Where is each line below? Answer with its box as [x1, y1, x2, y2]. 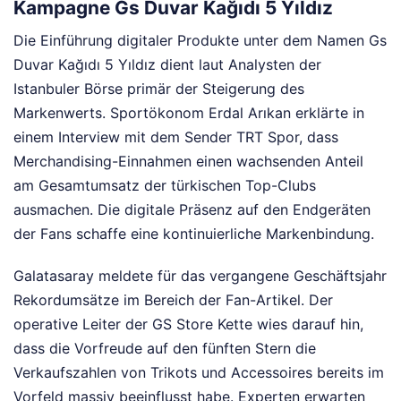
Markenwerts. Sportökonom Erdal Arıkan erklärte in [13, 104, 364, 122]
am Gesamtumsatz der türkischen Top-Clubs [13, 176, 316, 194]
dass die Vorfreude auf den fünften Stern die [13, 339, 316, 357]
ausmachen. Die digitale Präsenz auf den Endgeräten [13, 200, 371, 218]
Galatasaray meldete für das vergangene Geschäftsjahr [13, 267, 387, 285]
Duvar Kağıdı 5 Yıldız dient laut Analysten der [13, 55, 321, 73]
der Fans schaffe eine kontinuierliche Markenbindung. [13, 225, 374, 243]
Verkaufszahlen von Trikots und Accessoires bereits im [13, 363, 384, 381]
